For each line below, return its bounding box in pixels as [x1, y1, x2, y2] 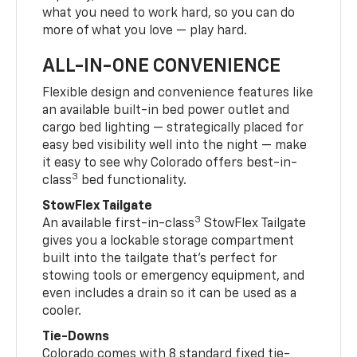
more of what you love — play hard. [42, 24, 248, 37]
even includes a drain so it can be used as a [42, 287, 297, 300]
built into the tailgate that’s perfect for [42, 252, 278, 265]
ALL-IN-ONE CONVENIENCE [42, 56, 281, 76]
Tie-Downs [42, 330, 110, 343]
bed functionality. [78, 174, 187, 187]
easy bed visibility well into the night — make [42, 139, 308, 152]
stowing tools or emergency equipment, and [42, 269, 305, 283]
